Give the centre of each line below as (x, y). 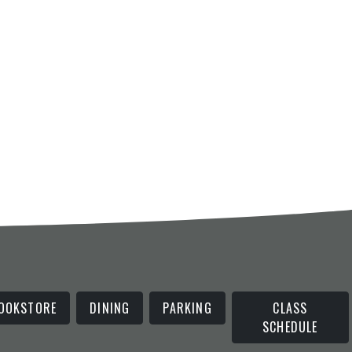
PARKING (187, 308)
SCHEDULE (290, 327)
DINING (110, 308)
